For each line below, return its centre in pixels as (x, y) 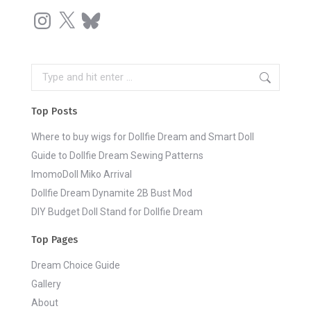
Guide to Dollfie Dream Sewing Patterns (117, 155)
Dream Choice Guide (76, 265)
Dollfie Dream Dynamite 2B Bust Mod (112, 193)
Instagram (53, 14)
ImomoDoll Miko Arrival (82, 174)
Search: (47, 71)
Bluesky (96, 14)
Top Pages (54, 240)
